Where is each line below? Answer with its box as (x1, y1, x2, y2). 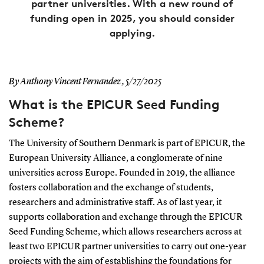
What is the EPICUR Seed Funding (8, 96, 220, 112)
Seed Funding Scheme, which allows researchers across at (8, 227, 242, 237)
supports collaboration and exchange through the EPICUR (8, 212, 242, 222)
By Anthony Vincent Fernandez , (8, 77, 124, 87)
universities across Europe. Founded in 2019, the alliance (8, 168, 235, 178)
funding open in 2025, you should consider (29, 11, 235, 24)
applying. (109, 26, 155, 39)
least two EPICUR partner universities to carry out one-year (8, 242, 246, 252)
